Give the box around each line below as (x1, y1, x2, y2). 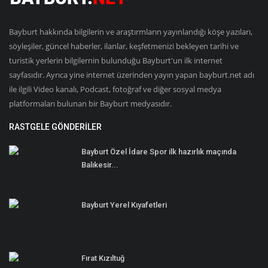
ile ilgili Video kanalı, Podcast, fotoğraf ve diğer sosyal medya (9, 83, 221, 95)
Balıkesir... (81, 160, 118, 169)
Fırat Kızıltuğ (81, 253, 124, 263)
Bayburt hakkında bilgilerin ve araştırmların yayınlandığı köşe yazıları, (9, 26, 252, 37)
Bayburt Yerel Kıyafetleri (81, 200, 167, 209)
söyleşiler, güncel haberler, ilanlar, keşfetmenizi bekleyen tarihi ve (9, 40, 239, 51)
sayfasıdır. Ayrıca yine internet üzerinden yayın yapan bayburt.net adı (9, 69, 254, 80)
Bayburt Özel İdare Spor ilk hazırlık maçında (81, 147, 236, 156)
